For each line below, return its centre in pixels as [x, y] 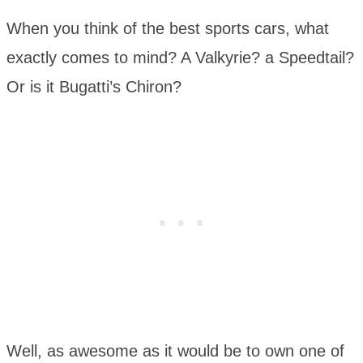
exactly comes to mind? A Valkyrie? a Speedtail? [180, 58]
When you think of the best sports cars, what [168, 29]
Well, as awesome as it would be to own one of [175, 351]
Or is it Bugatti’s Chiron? [94, 87]
